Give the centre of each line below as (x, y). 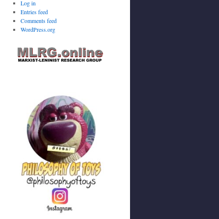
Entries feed (34, 12)
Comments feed (38, 21)
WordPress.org (38, 29)
